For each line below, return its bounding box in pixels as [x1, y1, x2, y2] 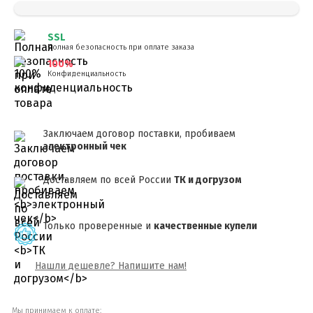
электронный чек [43, 140, 126, 152]
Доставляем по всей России [43, 174, 174, 186]
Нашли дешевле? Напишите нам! [35, 260, 187, 272]
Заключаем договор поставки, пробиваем [43, 128, 235, 140]
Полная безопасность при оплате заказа [48, 43, 194, 52]
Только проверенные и [43, 220, 154, 232]
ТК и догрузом [174, 174, 242, 186]
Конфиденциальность [48, 69, 126, 78]
